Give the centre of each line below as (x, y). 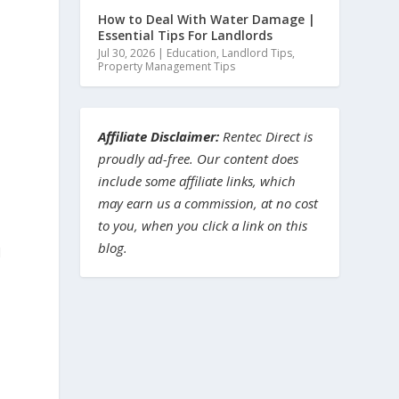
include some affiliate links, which (197, 180)
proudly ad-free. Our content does (199, 158)
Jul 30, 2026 (127, 53)
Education (192, 53)
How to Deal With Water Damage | (207, 19)
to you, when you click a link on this (203, 225)
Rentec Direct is (266, 136)
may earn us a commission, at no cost (208, 203)
